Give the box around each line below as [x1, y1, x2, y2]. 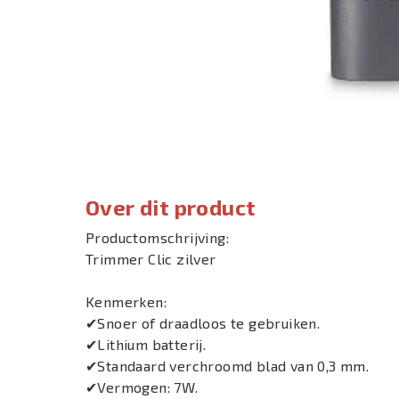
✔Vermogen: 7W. [85, 379, 199, 395]
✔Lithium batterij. [85, 336, 207, 353]
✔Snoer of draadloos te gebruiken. [85, 314, 321, 331]
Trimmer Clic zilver [85, 250, 216, 267]
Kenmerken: [85, 293, 167, 310]
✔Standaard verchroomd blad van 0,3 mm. [85, 357, 370, 374]
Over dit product [85, 194, 256, 220]
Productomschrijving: [85, 229, 229, 246]
